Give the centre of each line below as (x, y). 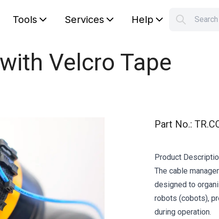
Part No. (172, 124)
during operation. (183, 212)
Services (85, 20)
